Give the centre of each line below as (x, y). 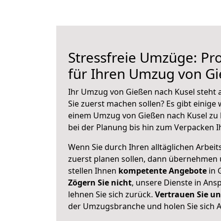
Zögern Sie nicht (100, 183)
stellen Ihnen (93, 171)
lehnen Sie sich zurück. (111, 194)
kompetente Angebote (163, 171)
